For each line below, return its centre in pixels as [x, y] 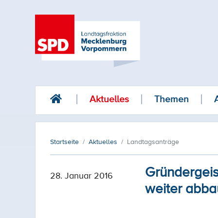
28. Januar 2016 [82, 175]
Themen [172, 99]
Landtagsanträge [153, 142]
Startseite [64, 142]
